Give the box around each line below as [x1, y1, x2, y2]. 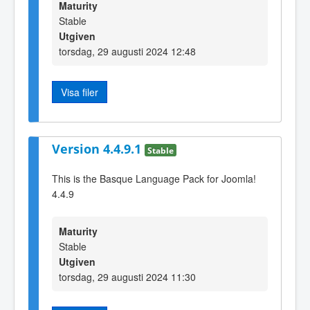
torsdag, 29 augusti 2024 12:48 [59, 44, 196, 58]
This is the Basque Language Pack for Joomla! [52, 171, 256, 185]
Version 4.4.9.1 [52, 140, 145, 158]
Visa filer [61, 84, 98, 99]
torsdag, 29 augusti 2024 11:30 [59, 270, 196, 284]
